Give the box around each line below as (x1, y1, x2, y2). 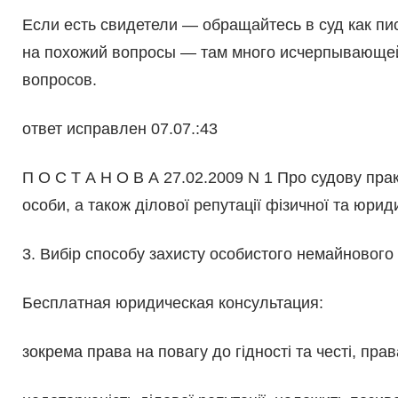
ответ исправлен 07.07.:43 (21, 120, 218, 139)
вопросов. (21, 71, 97, 90)
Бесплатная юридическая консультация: (21, 294, 323, 313)
